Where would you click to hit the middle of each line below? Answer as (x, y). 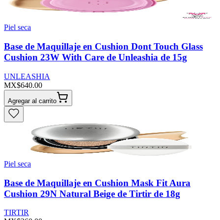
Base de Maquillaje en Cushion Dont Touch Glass (103, 47)
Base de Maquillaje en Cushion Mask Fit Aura (97, 183)
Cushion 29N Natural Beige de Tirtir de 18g (92, 193)
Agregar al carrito (32, 101)
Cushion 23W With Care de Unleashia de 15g (96, 57)
